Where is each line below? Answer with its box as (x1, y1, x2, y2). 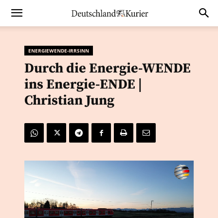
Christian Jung (24, 92, 114, 109)
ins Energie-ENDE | (24, 76, 142, 93)
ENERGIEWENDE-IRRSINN (28, 47, 89, 54)
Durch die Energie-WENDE (24, 60, 191, 77)
